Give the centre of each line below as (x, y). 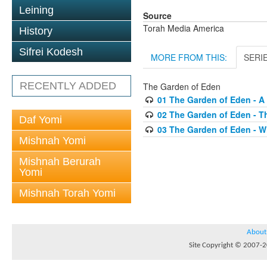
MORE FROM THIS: (189, 57)
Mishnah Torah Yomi (67, 193)
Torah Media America (184, 28)
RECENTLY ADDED (68, 86)
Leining (36, 10)
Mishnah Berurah (60, 162)
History (36, 31)
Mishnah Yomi (52, 141)
